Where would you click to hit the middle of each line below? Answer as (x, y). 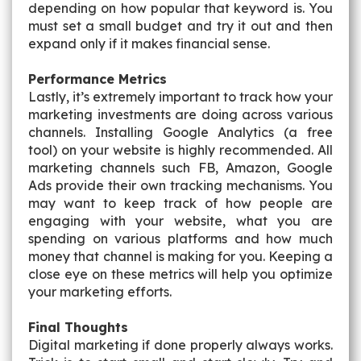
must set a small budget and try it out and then (180, 26)
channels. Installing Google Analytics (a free (180, 132)
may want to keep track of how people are (180, 203)
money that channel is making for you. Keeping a (180, 256)
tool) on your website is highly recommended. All (180, 150)
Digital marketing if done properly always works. (180, 345)
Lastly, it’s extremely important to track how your (180, 97)
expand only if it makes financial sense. (157, 44)
